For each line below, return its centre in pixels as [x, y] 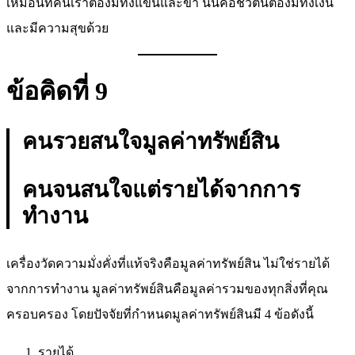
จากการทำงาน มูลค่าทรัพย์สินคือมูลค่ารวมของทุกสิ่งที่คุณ [167, 289]
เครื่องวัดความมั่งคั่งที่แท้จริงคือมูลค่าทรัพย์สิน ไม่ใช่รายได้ [168, 264]
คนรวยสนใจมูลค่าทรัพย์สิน [151, 142]
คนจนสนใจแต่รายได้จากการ [161, 190]
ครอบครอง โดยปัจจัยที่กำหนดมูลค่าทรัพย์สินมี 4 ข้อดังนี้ [160, 315]
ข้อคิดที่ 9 [57, 92]
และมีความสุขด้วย [57, 28]
